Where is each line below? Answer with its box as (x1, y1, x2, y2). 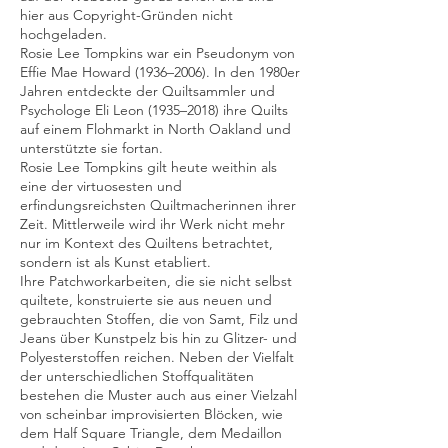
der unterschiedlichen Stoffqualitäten (20, 367, 254, 385)
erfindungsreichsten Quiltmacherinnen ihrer (20, 196, 296, 214)
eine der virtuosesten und (20, 177, 182, 195)
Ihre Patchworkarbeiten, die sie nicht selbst (20, 272, 292, 290)
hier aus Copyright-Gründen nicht (20, 6, 233, 24)
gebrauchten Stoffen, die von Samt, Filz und (20, 310, 298, 328)
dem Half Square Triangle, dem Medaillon (20, 424, 282, 442)
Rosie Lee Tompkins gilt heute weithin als (20, 158, 277, 176)
